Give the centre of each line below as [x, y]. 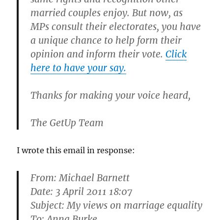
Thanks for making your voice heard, [111, 95]
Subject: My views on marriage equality [117, 205]
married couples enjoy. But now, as [107, 13]
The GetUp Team [67, 123]
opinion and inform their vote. [98, 54]
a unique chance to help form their [106, 40]
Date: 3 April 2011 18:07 [82, 191]
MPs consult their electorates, [96, 26]
